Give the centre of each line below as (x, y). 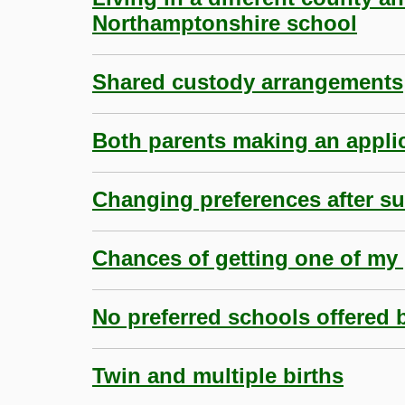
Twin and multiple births (218, 375)
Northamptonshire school (225, 23)
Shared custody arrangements (248, 81)
